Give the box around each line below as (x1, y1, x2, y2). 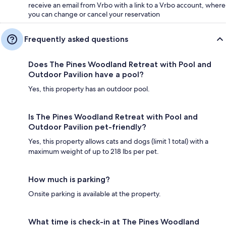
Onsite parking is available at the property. (28, 189, 161, 198)
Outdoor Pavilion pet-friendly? (28, 122, 146, 132)
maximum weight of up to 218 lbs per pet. (28, 147, 159, 156)
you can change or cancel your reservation (28, 10, 160, 19)
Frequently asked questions (24, 34, 128, 44)
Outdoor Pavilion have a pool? (28, 70, 144, 79)
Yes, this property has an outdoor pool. (28, 84, 150, 93)
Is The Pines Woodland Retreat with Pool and (28, 112, 198, 122)
